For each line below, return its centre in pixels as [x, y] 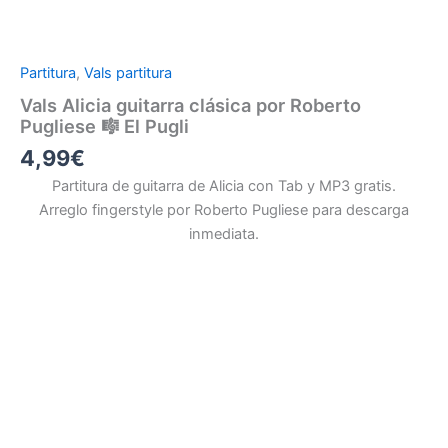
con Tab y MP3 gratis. [320, 186]
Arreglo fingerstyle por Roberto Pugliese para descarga [224, 210]
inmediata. [224, 234]
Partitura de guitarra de [130, 186]
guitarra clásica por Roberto [236, 104]
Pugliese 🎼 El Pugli [104, 125]
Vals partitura [128, 73]
